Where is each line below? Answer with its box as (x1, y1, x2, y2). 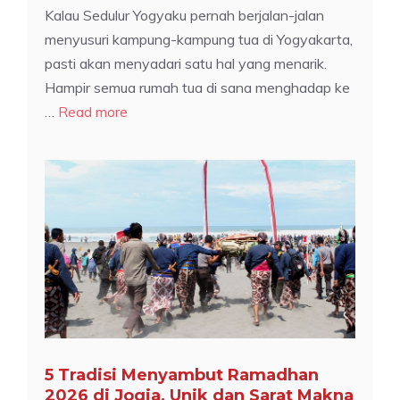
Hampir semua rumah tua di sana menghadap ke (45, 78, 350, 96)
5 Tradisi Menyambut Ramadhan (45, 364, 319, 385)
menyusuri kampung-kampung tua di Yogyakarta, (45, 29, 353, 48)
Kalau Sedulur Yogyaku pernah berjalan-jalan (45, 5, 324, 24)
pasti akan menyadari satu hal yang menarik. (45, 54, 327, 72)
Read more (58, 102, 128, 121)
